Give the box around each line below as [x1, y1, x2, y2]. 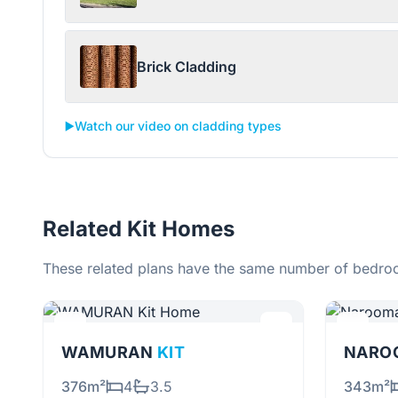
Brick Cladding [137, 58, 236, 76]
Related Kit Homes [43, 216, 235, 242]
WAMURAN [61, 343, 157, 362]
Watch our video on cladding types [75, 118, 282, 133]
